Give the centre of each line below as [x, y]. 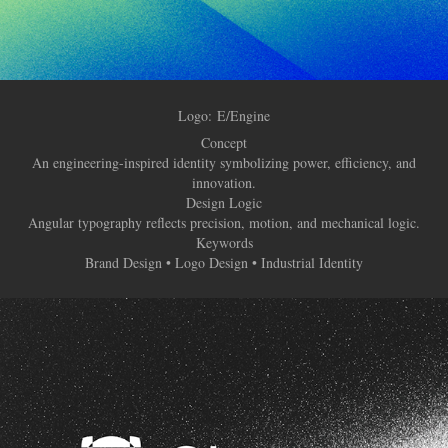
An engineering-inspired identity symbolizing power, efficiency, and [224, 163]
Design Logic [224, 203]
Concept [224, 143]
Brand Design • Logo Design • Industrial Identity [224, 263]
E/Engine [243, 116]
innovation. [224, 183]
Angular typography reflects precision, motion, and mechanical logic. [224, 223]
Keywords [224, 243]
